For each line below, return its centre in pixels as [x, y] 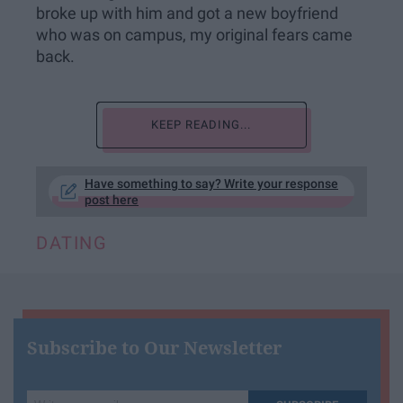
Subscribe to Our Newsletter [154, 348]
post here [112, 200]
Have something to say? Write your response [211, 184]
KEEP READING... [201, 125]
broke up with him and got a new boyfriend [187, 14]
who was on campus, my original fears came [194, 36]
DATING [72, 243]
